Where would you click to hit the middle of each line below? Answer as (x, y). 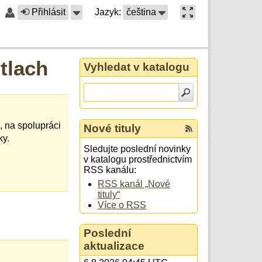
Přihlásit (49, 12)
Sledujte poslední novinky (137, 149)
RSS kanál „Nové (134, 184)
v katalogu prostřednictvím (138, 160)
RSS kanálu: (110, 170)
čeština (141, 12)
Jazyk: (108, 12)
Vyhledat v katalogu (137, 67)
